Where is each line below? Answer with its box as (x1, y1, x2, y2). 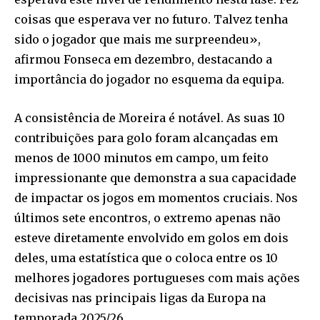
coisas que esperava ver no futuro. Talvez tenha (14, 12, 288, 27)
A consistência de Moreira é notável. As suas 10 (14, 111, 285, 126)
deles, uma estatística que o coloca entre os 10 (14, 251, 278, 266)
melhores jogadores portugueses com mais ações (14, 271, 300, 286)
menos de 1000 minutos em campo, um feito (14, 151, 269, 166)
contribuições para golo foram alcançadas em (14, 131, 278, 146)
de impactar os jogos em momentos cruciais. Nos (14, 191, 298, 206)
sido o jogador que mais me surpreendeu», (14, 32, 261, 47)
